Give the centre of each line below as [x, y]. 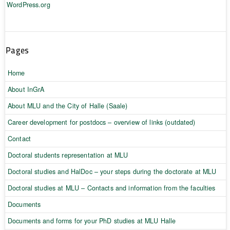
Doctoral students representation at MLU [68, 155]
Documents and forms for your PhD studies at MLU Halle [92, 221]
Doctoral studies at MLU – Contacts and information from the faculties [111, 188]
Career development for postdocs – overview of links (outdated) [101, 122]
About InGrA [26, 89]
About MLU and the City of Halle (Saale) [68, 106]
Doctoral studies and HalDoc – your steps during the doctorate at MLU [112, 171]
